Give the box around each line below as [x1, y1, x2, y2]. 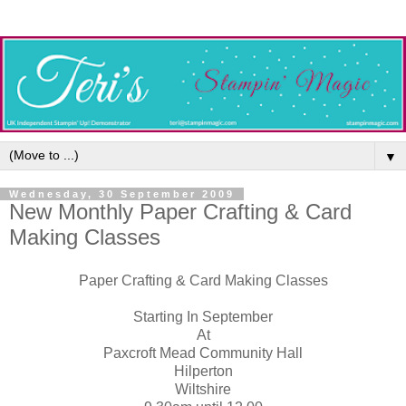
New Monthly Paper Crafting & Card [9, 199, 352, 225]
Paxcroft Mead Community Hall [103, 345, 303, 362]
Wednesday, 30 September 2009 [9, 188, 235, 200]
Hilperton [173, 363, 233, 380]
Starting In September [133, 309, 273, 325]
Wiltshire [175, 382, 231, 398]
